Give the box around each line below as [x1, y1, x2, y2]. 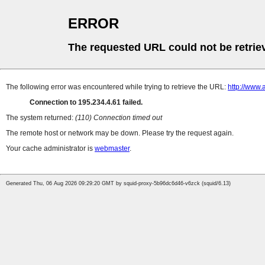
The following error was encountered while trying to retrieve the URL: [6, 83, 228, 92]
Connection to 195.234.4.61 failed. [30, 98, 143, 107]
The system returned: [6, 114, 75, 122]
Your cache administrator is [6, 144, 95, 153]
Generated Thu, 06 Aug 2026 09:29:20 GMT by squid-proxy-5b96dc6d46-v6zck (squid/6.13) [6, 180, 231, 187]
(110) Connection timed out [75, 114, 162, 122]
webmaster [95, 144, 130, 153]
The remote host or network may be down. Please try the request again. [6, 129, 234, 138]
